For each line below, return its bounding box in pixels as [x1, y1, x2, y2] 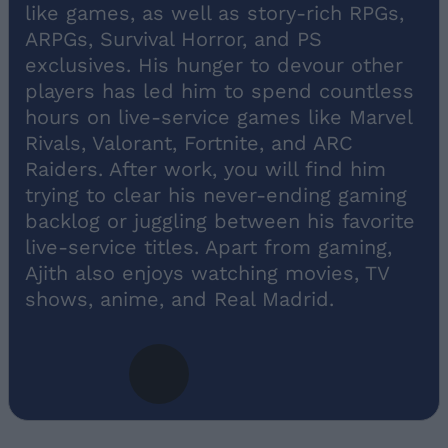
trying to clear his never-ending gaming [25, 182, 407, 207]
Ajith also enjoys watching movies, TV [25, 260, 389, 285]
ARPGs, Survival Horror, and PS [25, 26, 322, 51]
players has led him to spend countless [25, 78, 414, 103]
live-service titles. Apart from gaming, [25, 234, 392, 259]
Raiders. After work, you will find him [25, 156, 386, 181]
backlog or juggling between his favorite [25, 208, 415, 233]
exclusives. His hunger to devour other [25, 52, 403, 77]
